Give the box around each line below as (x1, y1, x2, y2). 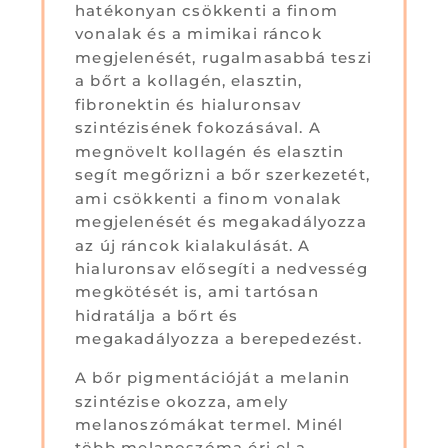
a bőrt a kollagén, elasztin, (74, 71, 303, 92)
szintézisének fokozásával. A (74, 118, 321, 139)
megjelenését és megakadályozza (74, 212, 367, 233)
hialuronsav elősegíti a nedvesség (74, 259, 368, 279)
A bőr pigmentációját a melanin (74, 368, 351, 389)
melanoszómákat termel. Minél (74, 415, 344, 435)
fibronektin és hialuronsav (74, 95, 302, 115)
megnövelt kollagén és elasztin (74, 142, 345, 162)
